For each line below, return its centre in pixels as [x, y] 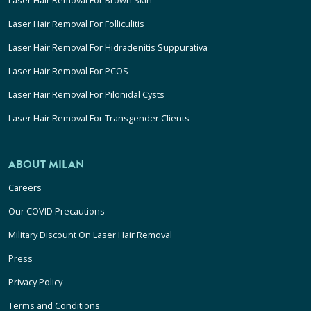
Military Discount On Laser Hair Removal [90, 234]
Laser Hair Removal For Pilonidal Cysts [86, 94]
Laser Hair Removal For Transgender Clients [99, 118]
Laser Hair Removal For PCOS [68, 70]
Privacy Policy [35, 281]
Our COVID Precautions [57, 211]
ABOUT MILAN [46, 164]
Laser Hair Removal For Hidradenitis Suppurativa [108, 47]
